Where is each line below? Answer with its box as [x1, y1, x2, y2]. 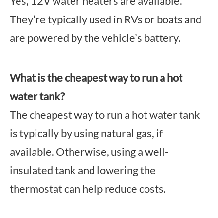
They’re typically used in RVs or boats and [10, 13, 201, 26]
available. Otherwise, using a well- [10, 145, 169, 158]
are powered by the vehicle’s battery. [10, 31, 181, 44]
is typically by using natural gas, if [10, 127, 163, 140]
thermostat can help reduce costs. [10, 182, 166, 195]
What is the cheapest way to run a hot [10, 71, 182, 84]
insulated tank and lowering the [10, 163, 156, 177]
